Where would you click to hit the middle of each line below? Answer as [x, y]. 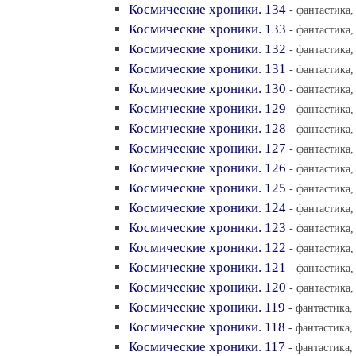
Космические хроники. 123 [207, 228]
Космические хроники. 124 [207, 208]
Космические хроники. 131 [207, 69]
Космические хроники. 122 [207, 248]
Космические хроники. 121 [207, 267]
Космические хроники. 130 [207, 89]
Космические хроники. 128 [207, 128]
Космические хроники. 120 [207, 287]
